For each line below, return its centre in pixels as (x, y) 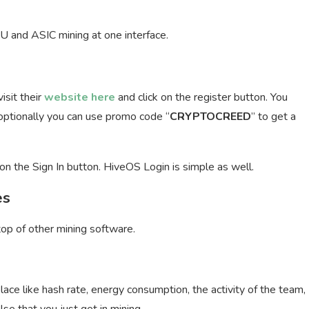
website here (80, 98)
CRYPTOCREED (210, 117)
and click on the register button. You (201, 98)
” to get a (273, 117)
